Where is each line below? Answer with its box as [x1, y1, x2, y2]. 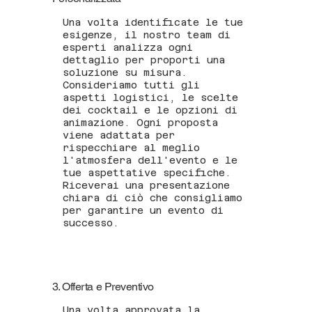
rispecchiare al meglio [62, 141, 200, 153]
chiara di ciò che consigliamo [62, 192, 242, 203]
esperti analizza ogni [62, 41, 193, 53]
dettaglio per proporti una [62, 54, 225, 65]
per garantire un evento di [62, 204, 224, 216]
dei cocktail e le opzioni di [62, 104, 237, 116]
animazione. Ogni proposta [62, 116, 218, 128]
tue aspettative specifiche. [62, 166, 231, 178]
